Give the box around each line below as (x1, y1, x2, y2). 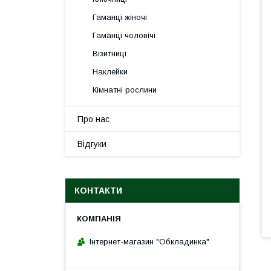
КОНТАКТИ (74, 186, 122, 195)
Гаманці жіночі (93, 13, 147, 22)
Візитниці (93, 49, 126, 58)
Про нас (77, 114, 109, 124)
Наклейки (93, 67, 128, 76)
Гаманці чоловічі (93, 31, 155, 40)
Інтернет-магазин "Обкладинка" (90, 237, 209, 246)
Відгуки (77, 139, 106, 149)
